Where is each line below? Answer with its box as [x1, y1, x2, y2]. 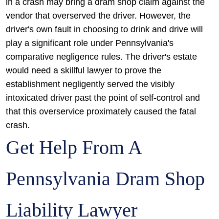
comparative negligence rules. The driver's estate [6, 52, 197, 62]
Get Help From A [6, 136, 141, 158]
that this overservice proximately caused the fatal [6, 107, 196, 116]
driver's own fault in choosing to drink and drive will [6, 24, 203, 34]
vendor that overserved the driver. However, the [6, 11, 191, 21]
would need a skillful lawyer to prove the [6, 66, 161, 75]
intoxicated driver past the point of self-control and [6, 93, 200, 103]
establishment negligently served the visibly [6, 79, 175, 89]
